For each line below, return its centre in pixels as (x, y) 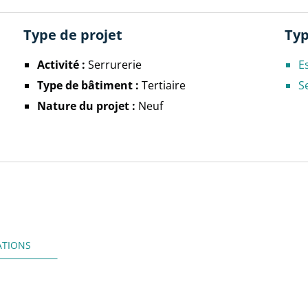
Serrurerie (114, 64)
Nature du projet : (87, 106)
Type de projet (73, 35)
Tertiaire (163, 85)
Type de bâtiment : (89, 85)
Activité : (62, 65)
